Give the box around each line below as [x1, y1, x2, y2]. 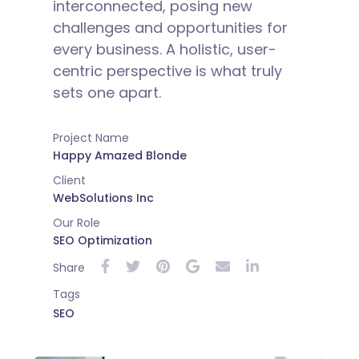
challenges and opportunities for [52, 17, 288, 38]
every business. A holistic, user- [52, 38, 276, 59]
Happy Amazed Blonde [52, 147, 187, 163]
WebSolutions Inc [52, 189, 154, 206]
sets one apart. [52, 82, 161, 103]
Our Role [52, 214, 100, 231]
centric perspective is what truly [52, 60, 282, 81]
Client [52, 171, 86, 188]
